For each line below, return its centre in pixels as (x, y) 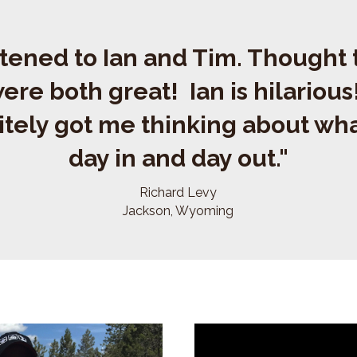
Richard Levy (178, 179)
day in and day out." (178, 145)
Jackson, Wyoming (178, 198)
